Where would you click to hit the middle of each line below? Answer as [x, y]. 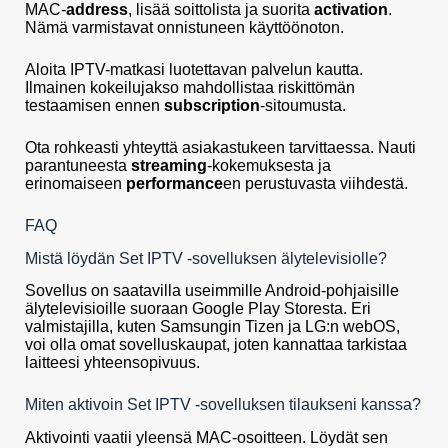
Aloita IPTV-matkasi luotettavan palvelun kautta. [194, 69]
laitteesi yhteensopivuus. [112, 363]
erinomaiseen [75, 183]
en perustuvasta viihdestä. [315, 183]
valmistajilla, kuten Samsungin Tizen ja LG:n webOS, [212, 327]
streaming [169, 165]
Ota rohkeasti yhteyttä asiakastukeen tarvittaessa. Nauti [220, 147]
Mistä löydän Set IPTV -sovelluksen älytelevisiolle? [206, 258]
